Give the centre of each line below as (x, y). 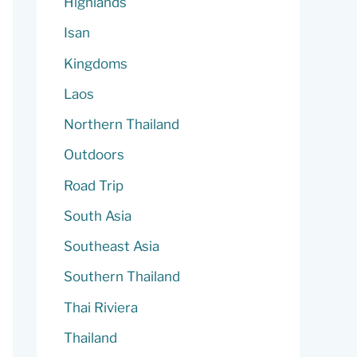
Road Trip (94, 185)
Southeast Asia (112, 246)
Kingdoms (96, 63)
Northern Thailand (122, 124)
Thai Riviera (101, 307)
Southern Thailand (122, 277)
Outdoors (94, 155)
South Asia (98, 216)
